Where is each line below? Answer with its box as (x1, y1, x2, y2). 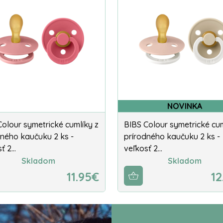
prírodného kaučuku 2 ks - (124, 131, 220, 141)
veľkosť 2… (124, 143, 162, 153)
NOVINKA (167, 101, 202, 111)
